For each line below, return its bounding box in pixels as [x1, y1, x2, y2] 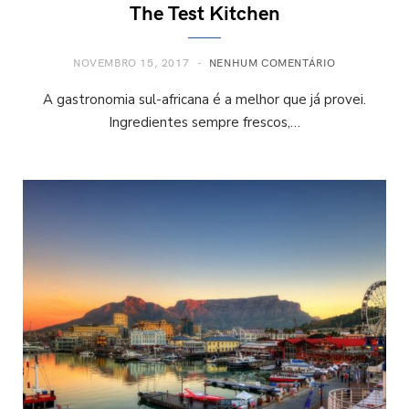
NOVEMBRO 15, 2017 [72, 55, 190, 69]
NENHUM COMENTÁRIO [208, 55, 336, 69]
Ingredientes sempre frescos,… [109, 113, 300, 131]
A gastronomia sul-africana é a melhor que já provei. [43, 90, 366, 109]
